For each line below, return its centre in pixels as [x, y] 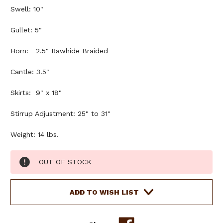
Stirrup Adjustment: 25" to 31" [60, 113]
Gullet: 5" [26, 30]
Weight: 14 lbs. [35, 134]
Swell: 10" [27, 9]
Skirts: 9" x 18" [36, 92]
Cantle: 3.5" [30, 71]
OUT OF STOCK [65, 162]
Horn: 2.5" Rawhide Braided [59, 51]
